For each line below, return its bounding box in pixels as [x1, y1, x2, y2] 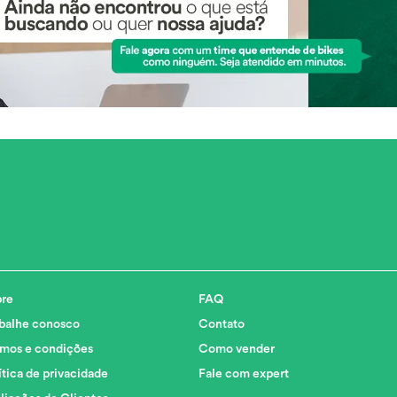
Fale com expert [198, 368, 289, 381]
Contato [198, 318, 245, 331]
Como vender [198, 343, 275, 356]
